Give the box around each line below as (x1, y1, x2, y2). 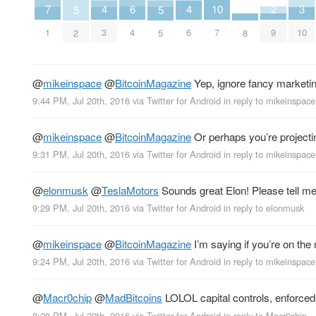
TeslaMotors (102, 183, 159, 198)
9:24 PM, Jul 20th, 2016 (32, 255, 130, 269)
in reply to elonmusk (224, 201, 304, 215)
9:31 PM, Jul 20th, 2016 (32, 147, 130, 162)
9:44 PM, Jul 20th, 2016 (32, 93, 130, 107)
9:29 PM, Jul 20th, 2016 (32, 201, 130, 215)
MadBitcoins (105, 290, 162, 305)
